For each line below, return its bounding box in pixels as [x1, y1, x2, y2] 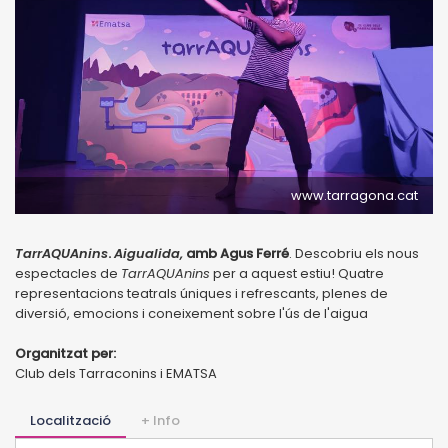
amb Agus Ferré [186, 243, 289, 263]
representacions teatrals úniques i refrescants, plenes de [15, 283, 388, 303]
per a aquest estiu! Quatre [210, 263, 384, 283]
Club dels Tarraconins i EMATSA [15, 363, 217, 383]
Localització [30, 410, 111, 430]
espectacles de [15, 263, 121, 283]
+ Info [141, 410, 180, 430]
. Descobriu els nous [289, 243, 419, 263]
